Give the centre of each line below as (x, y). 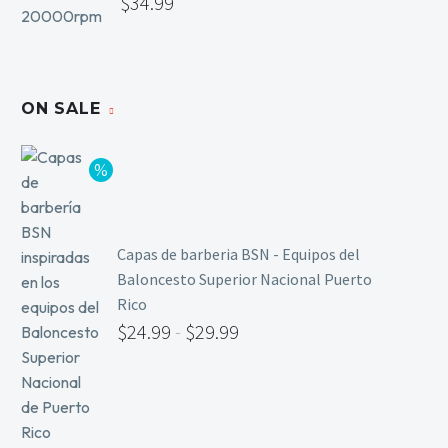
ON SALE (61, 108)
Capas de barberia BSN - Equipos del (238, 254)
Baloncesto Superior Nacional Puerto (244, 279)
